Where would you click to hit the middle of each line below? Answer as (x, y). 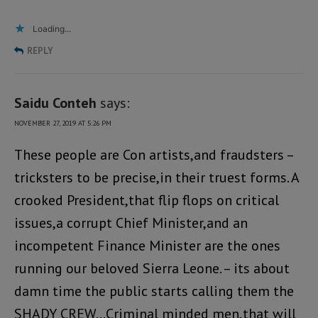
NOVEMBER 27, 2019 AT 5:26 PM (63, 123)
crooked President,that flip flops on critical (147, 200)
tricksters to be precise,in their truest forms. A (157, 177)
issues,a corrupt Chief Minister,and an (131, 223)
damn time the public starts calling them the (154, 291)
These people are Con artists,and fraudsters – (154, 154)
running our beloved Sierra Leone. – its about (152, 268)
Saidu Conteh (55, 103)
